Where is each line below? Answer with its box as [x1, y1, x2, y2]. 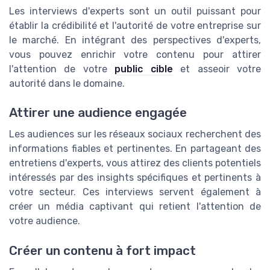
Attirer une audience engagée [9, 105, 187, 121]
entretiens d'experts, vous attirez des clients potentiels [9, 157, 261, 169]
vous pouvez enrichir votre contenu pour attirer [9, 49, 261, 61]
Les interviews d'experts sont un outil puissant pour [9, 5, 261, 17]
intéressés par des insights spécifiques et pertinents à [9, 172, 261, 184]
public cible [115, 63, 173, 75]
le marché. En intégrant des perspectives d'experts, [9, 34, 261, 46]
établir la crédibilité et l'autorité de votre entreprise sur [9, 20, 261, 32]
